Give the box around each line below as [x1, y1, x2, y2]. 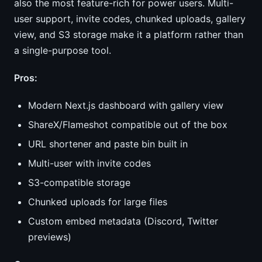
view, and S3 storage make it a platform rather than [14, 29, 243, 40]
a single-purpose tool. [14, 44, 111, 56]
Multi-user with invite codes [28, 157, 151, 169]
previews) [28, 231, 71, 243]
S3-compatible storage [28, 177, 130, 188]
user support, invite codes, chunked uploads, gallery [14, 13, 246, 25]
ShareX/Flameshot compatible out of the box [28, 119, 227, 130]
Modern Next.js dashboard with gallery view [28, 99, 223, 111]
